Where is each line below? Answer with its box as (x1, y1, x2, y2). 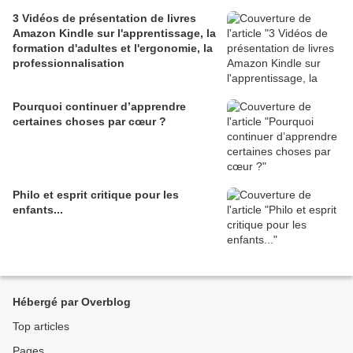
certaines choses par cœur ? (13, 115, 166, 128)
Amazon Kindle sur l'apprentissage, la (13, 27, 216, 40)
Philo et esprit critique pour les (13, 188, 179, 202)
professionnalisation (13, 57, 124, 70)
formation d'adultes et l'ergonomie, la (13, 42, 213, 55)
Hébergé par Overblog (13, 295, 131, 309)
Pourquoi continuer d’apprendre (13, 100, 186, 113)
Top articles (13, 320, 69, 333)
